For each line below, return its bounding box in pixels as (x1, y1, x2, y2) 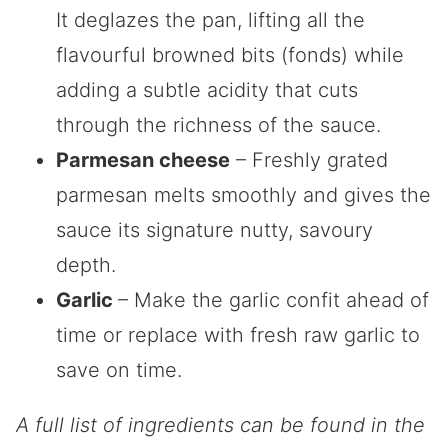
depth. (56, 252, 116, 277)
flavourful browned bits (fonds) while (56, 42, 404, 67)
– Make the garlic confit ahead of (118, 287, 429, 312)
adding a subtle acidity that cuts (56, 77, 358, 102)
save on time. (56, 357, 182, 382)
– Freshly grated (230, 147, 388, 172)
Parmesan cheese (56, 147, 230, 172)
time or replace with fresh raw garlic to (56, 322, 420, 347)
